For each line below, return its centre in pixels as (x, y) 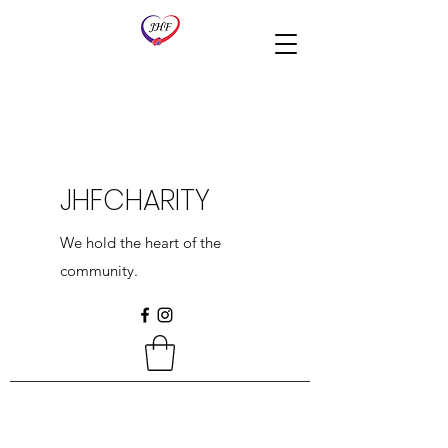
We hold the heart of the (140, 242)
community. (99, 270)
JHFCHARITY (135, 200)
